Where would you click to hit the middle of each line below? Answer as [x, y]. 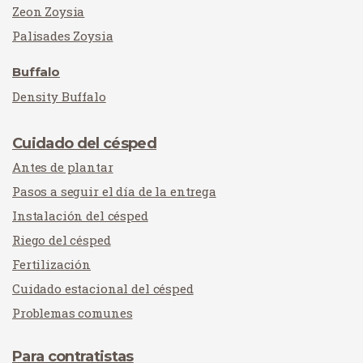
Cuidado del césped [85, 143]
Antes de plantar [63, 167]
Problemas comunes [73, 313]
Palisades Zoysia [63, 36]
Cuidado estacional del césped [103, 288]
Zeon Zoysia [49, 11]
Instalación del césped [80, 216]
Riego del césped [62, 240]
